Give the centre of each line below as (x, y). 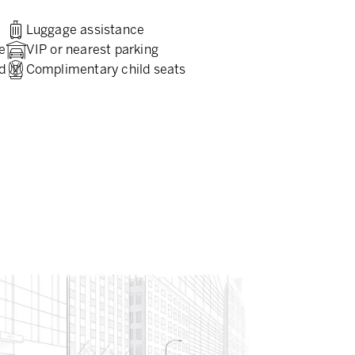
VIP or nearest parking (92, 49)
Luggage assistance (85, 29)
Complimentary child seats (106, 69)
